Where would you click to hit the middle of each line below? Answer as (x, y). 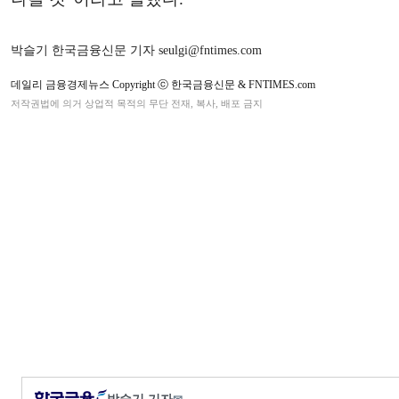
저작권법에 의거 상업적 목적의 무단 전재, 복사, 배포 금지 (137, 103)
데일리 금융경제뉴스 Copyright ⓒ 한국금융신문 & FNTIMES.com (163, 85)
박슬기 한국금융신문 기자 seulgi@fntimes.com (136, 50)
